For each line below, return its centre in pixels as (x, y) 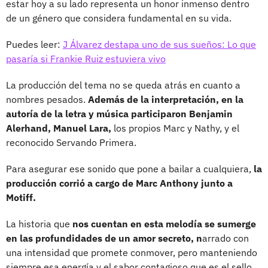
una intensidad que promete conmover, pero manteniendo (132, 252)
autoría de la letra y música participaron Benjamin (119, 113)
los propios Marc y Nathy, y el (175, 128)
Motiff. (21, 197)
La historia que (39, 223)
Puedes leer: (34, 44)
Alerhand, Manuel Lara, (59, 128)
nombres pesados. (47, 99)
